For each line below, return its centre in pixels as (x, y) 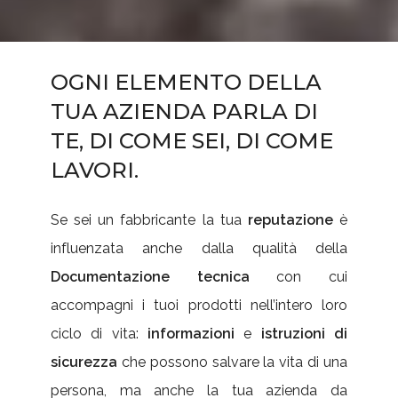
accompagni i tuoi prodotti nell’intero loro (199, 306)
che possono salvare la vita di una (232, 362)
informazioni (191, 334)
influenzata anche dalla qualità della (199, 249)
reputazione (291, 220)
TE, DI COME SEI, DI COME (191, 141)
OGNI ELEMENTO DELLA (186, 83)
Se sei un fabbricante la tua (149, 220)
